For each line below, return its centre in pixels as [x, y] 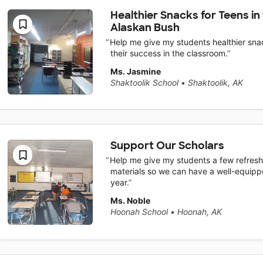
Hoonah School [139, 212]
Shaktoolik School [144, 83]
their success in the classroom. [168, 53]
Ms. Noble [130, 201]
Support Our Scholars [167, 145]
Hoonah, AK [199, 212]
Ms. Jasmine [135, 72]
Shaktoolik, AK [215, 83]
